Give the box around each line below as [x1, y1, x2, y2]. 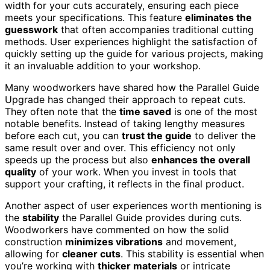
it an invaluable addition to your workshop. [5, 59, 201, 72]
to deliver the [192, 129, 256, 142]
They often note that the [5, 105, 119, 118]
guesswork [5, 23, 58, 36]
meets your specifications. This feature [5, 11, 185, 24]
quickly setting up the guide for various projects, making [5, 47, 263, 60]
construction [5, 235, 65, 248]
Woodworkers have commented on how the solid [5, 223, 229, 236]
